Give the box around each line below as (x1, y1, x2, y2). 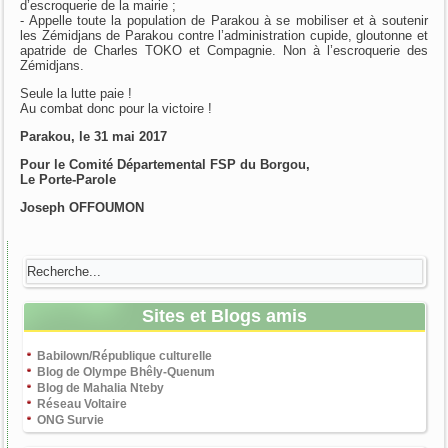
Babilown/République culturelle (37, 348, 213, 363)
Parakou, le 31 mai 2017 (20, 128, 168, 144)
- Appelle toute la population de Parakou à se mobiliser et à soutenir (20, 12, 428, 28)
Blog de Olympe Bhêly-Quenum (37, 364, 216, 379)
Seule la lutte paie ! (20, 85, 133, 101)
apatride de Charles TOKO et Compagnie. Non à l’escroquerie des (20, 42, 428, 58)
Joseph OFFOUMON (20, 199, 145, 215)
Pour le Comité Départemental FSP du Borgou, (20, 156, 311, 172)
